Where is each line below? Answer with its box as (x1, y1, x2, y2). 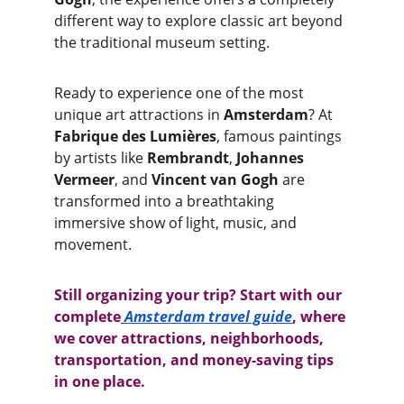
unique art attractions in (54, 105, 224, 124)
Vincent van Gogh (151, 170, 279, 189)
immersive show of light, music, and (54, 213, 300, 233)
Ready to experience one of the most (54, 83, 308, 103)
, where (292, 307, 349, 326)
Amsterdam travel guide (124, 307, 292, 326)
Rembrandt (147, 148, 229, 168)
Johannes (236, 148, 308, 168)
